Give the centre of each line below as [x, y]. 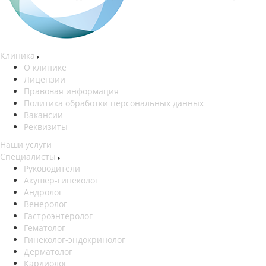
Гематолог [45, 228]
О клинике [45, 67]
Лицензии [45, 79]
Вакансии [43, 115]
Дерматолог [48, 251]
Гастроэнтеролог [58, 216]
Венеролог [45, 204]
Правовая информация [71, 91]
